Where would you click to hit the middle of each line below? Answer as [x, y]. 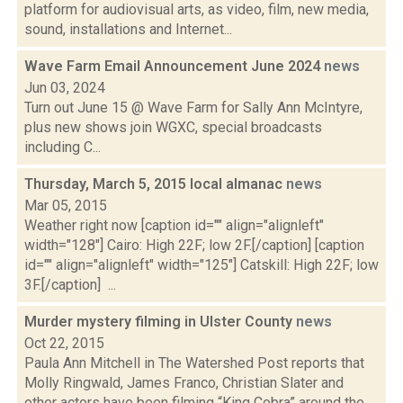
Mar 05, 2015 [66, 206]
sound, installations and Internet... [128, 29]
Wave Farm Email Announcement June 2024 [174, 66]
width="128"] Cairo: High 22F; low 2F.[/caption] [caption [194, 245]
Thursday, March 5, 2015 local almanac [155, 184]
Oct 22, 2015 [64, 343]
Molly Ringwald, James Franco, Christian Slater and [184, 383]
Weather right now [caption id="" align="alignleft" [174, 225]
